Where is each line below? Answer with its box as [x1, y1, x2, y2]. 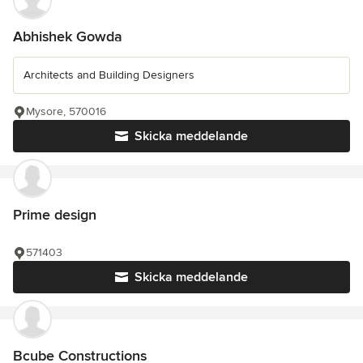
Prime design [13, 206, 96, 224]
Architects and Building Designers [23, 68, 194, 83]
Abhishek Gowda [13, 28, 122, 46]
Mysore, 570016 [26, 105, 106, 119]
